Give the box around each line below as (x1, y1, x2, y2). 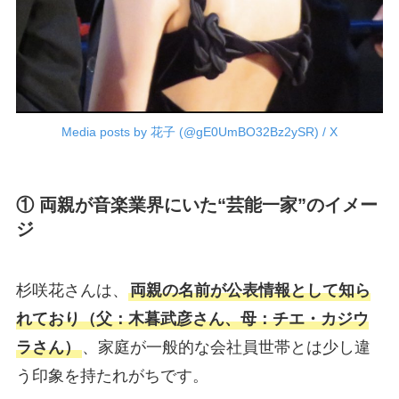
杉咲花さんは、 (15, 281, 128, 300)
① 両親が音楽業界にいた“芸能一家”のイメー (15, 194, 378, 215)
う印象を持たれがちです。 (15, 367, 208, 386)
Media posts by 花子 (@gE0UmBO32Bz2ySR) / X (61, 124, 338, 139)
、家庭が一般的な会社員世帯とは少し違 (81, 338, 370, 357)
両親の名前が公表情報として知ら (129, 281, 370, 300)
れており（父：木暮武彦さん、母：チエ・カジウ (15, 310, 369, 329)
